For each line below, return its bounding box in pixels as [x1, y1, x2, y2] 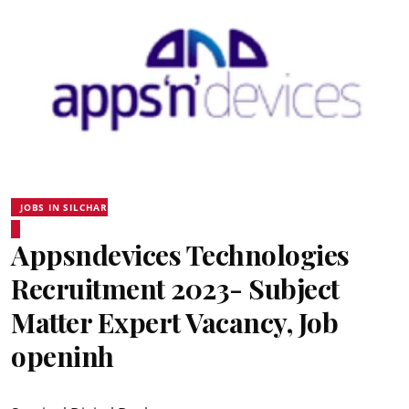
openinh [11, 338, 114, 374]
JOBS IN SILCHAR [20, 201, 108, 214]
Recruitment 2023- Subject [11, 270, 340, 307]
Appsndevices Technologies [11, 236, 350, 273]
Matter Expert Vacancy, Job [11, 304, 338, 341]
